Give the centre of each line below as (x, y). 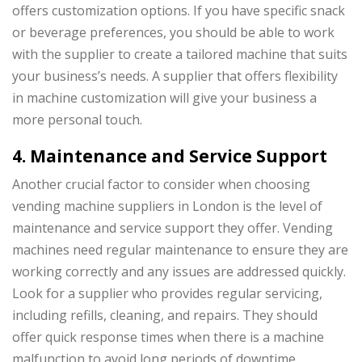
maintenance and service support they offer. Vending (173, 228)
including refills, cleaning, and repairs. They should (165, 316)
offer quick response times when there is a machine (168, 337)
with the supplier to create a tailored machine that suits (180, 54)
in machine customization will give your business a (164, 97)
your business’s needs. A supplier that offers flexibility (175, 76)
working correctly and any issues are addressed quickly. (179, 272)
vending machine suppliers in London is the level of (167, 206)
